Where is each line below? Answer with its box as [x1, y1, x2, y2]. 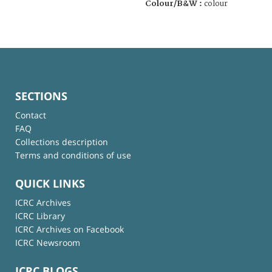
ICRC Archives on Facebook [15, 223, 124, 236]
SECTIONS [15, 88, 67, 103]
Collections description [15, 135, 108, 148]
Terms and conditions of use [15, 149, 131, 161]
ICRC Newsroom [15, 237, 80, 249]
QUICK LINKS [15, 176, 85, 191]
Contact [15, 109, 46, 121]
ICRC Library [15, 210, 65, 222]
